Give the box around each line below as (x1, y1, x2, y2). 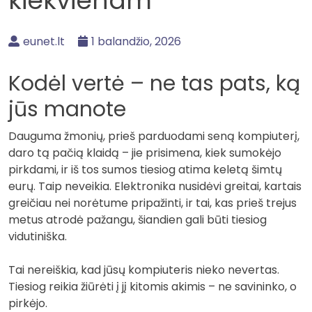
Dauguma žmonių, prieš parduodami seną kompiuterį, (8, 127, 299, 144)
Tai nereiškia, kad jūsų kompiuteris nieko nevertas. (8, 261, 279, 278)
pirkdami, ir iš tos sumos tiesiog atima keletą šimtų (8, 161, 282, 178)
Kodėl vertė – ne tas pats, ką (8, 68, 300, 98)
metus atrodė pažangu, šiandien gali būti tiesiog (8, 211, 267, 228)
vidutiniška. (8, 228, 67, 244)
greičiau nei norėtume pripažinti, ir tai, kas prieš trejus (8, 194, 297, 211)
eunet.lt (23, 33, 65, 49)
